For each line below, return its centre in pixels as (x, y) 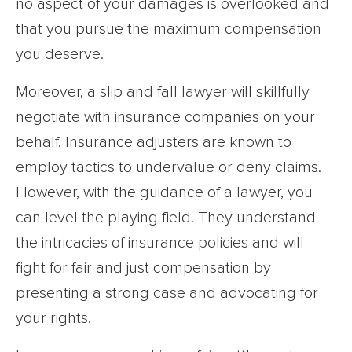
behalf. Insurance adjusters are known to (154, 142)
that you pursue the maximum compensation (169, 29)
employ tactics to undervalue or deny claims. (169, 167)
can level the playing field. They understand (166, 217)
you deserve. (60, 54)
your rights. (53, 318)
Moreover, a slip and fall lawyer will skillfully (163, 92)
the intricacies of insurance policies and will (160, 242)
